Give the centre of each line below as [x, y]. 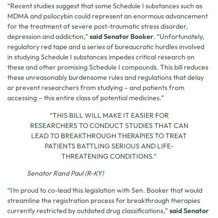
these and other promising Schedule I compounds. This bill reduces [108, 67]
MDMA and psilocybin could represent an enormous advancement [108, 16]
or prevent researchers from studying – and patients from [96, 88]
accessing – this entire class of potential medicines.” [86, 98]
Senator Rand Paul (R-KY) [65, 173]
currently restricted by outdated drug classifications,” [88, 211]
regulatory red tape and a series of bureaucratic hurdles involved [106, 47]
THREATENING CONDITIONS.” [109, 156]
